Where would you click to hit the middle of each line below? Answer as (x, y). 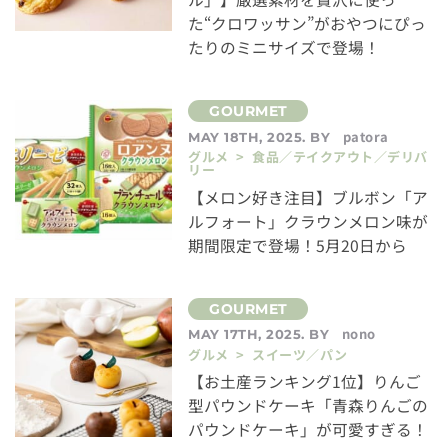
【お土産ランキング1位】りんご (305, 382)
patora (365, 136)
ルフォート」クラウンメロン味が (308, 221)
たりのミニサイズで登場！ (284, 47)
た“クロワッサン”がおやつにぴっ (307, 23)
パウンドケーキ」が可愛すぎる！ (308, 430)
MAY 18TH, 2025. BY (261, 136)
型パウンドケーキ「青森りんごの (308, 406)
